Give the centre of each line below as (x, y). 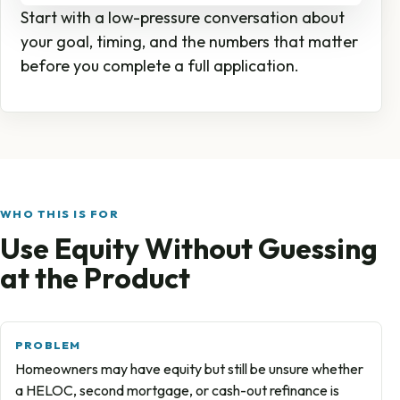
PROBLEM (48, 345)
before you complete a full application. (159, 66)
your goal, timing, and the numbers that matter (189, 42)
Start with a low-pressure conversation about (182, 18)
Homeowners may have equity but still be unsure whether (189, 369)
